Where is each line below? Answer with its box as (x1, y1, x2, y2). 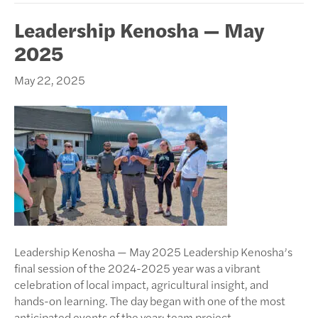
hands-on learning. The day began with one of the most (14, 292, 285, 309)
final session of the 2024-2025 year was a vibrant (14, 259, 261, 276)
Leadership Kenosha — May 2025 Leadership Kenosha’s (14, 243, 292, 260)
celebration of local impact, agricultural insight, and (14, 275, 268, 292)
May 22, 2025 (14, 71, 85, 88)
